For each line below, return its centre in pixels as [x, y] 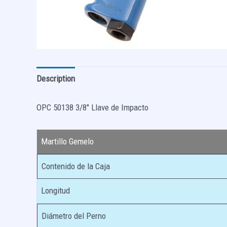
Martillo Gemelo [67, 141]
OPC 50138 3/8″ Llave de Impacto [92, 107]
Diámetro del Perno [74, 216]
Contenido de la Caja [76, 166]
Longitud [55, 190]
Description [56, 79]
